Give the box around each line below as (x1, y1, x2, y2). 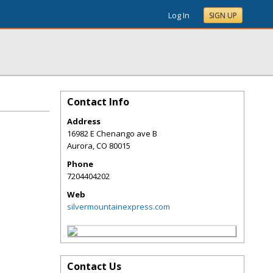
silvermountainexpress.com (67, 201, 170, 212)
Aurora (67, 140, 93, 151)
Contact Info (67, 95, 129, 108)
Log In (168, 10, 190, 21)
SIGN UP (209, 10, 237, 21)
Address (67, 116, 101, 127)
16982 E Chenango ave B (67, 128, 157, 139)
